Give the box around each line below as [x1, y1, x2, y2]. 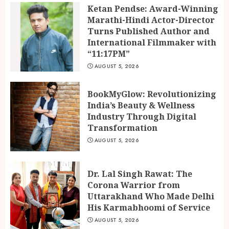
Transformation [87, 122, 157, 134]
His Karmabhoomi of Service [87, 202, 210, 214]
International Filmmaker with [87, 37, 216, 49]
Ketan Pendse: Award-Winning [87, 3, 218, 15]
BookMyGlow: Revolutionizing [87, 88, 216, 100]
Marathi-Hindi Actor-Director [87, 14, 215, 26]
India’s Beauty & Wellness [87, 100, 195, 111]
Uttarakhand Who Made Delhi [87, 191, 214, 202]
